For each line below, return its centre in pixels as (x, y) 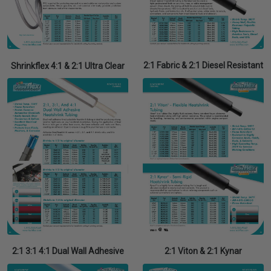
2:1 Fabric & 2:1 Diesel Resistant (203, 66)
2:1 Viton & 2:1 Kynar (203, 251)
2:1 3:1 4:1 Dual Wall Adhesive (68, 251)
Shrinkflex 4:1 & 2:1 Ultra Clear (68, 66)
